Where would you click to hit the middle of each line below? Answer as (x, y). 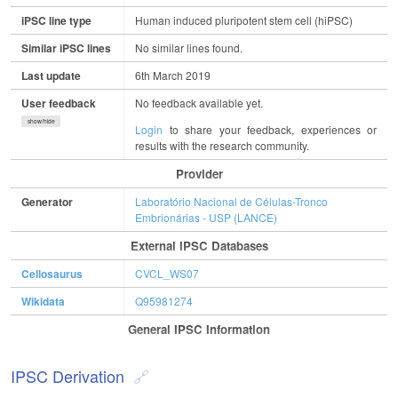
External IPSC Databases (199, 246)
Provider (199, 174)
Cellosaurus (52, 274)
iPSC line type (56, 21)
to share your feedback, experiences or (270, 130)
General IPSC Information (199, 330)
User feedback (59, 103)
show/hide (41, 121)
